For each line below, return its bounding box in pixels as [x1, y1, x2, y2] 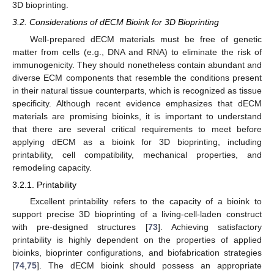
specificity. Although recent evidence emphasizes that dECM [12, 98, 262, 108]
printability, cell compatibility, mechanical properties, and [12, 149, 262, 160]
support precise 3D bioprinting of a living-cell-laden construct [12, 209, 262, 220]
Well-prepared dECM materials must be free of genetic [29, 34, 262, 44]
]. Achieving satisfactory [157, 222, 262, 232]
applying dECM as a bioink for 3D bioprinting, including [12, 136, 262, 147]
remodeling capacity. [12, 162, 92, 172]
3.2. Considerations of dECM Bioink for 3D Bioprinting [12, 17, 219, 27]
